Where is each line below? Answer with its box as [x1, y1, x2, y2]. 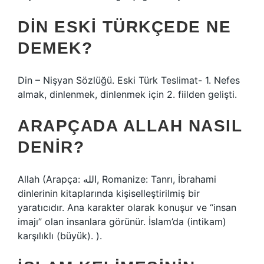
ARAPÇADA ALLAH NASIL [18, 117, 242, 135]
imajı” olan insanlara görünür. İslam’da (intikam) [18, 216, 226, 227]
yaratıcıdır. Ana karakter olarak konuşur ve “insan [18, 202, 236, 213]
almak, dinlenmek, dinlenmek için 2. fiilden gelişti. [18, 88, 237, 100]
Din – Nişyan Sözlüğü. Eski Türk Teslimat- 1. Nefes [18, 74, 240, 86]
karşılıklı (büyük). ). [18, 230, 102, 242]
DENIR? [18, 138, 84, 156]
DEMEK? [18, 39, 93, 57]
